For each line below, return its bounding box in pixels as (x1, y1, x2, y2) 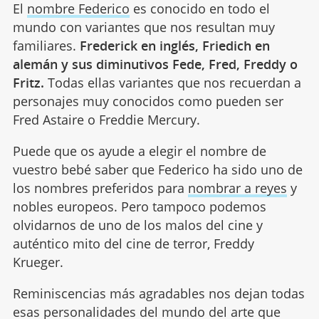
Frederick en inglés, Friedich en (75, 36, 270, 54)
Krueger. (12, 253, 63, 271)
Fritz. (12, 73, 44, 91)
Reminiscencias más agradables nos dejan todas (12, 284, 305, 302)
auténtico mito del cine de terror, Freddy (12, 234, 254, 252)
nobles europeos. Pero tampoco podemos (12, 197, 266, 215)
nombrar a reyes (187, 179, 287, 197)
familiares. (12, 36, 76, 54)
